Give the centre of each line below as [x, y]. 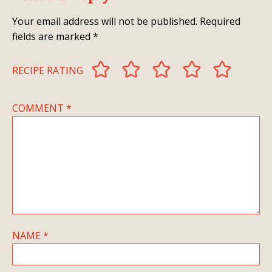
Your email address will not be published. [105, 20]
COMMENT [39, 107]
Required [220, 20]
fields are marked [53, 35]
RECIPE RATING [48, 68]
